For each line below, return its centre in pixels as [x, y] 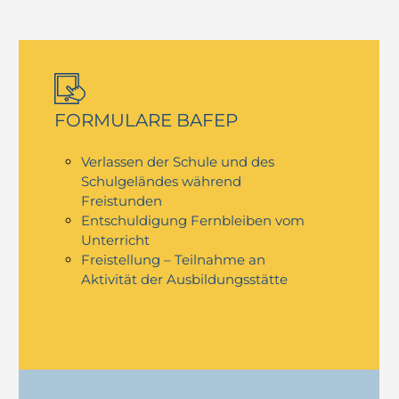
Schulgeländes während [162, 181]
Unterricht [116, 240]
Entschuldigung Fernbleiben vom [193, 220]
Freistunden [124, 200]
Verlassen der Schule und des [178, 161]
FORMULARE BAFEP [147, 120]
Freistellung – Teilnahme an [174, 259]
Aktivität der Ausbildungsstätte [185, 279]
